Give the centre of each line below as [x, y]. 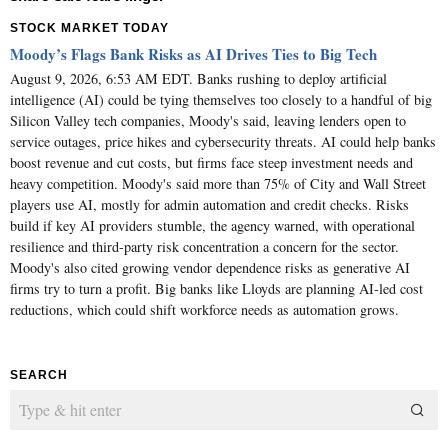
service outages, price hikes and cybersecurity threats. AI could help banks [223, 141]
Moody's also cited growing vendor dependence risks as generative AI [210, 267]
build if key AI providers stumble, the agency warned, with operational [212, 225]
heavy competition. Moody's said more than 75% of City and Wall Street [218, 183]
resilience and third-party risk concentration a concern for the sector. [204, 246]
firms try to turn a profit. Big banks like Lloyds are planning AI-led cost [216, 288]
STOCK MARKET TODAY [89, 28]
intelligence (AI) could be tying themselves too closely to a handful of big [221, 99]
